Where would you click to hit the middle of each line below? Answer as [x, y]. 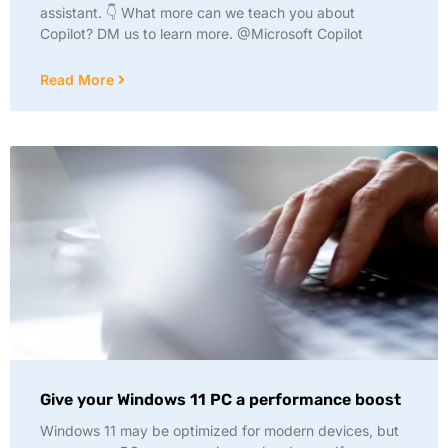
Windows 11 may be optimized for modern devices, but [219, 430]
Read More [79, 79]
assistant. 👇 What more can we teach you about [197, 12]
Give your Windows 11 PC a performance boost [220, 399]
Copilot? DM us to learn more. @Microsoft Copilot [201, 33]
